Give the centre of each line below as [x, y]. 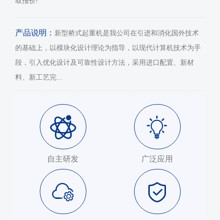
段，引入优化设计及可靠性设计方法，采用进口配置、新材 [105, 63]
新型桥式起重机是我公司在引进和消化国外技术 [127, 33]
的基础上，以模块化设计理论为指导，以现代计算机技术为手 [108, 48]
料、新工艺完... [39, 77]
